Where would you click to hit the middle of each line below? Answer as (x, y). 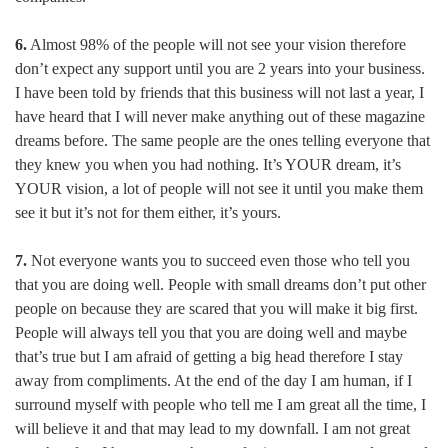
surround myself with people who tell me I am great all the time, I (220, 405)
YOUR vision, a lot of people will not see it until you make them (219, 189)
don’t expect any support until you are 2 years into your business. (220, 69)
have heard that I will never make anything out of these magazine (220, 117)
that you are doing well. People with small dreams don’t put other (220, 285)
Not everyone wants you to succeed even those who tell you (218, 261)
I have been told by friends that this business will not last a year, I (219, 93)
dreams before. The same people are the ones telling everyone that (222, 141)
